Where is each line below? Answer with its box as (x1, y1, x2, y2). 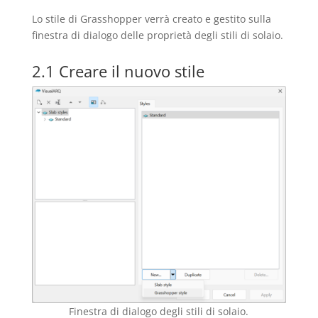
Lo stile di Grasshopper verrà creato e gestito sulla (31, 12, 271, 26)
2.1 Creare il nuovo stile (31, 60, 204, 82)
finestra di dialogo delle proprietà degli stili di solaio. (31, 28, 283, 43)
